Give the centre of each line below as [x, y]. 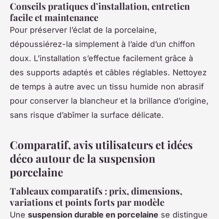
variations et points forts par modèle [87, 202]
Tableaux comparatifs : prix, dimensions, [96, 191]
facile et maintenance [54, 17]
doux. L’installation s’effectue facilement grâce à [101, 58]
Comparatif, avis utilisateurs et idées [101, 144]
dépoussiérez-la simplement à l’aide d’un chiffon [102, 44]
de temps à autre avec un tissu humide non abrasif [107, 86]
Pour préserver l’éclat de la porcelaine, [83, 30]
